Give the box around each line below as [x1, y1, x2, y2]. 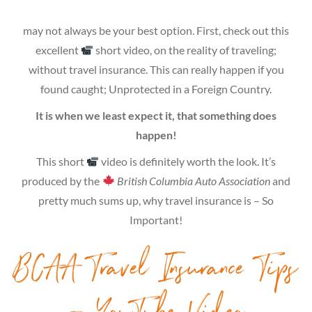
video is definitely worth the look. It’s [99, 154, 276, 168]
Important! [130, 212, 182, 226]
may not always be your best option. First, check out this [23, 23, 289, 37]
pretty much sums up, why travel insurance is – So [38, 193, 274, 207]
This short [36, 154, 86, 168]
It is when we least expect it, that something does [36, 108, 276, 122]
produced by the [22, 173, 102, 187]
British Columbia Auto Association [114, 173, 270, 187]
